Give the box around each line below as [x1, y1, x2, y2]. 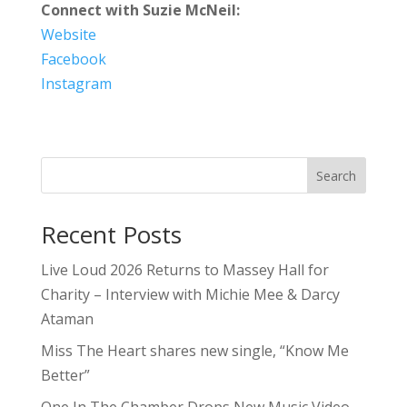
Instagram [40, 73, 112, 94]
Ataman [40, 308, 94, 329]
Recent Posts [40, 217, 182, 251]
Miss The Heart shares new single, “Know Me [40, 340, 349, 361]
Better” [40, 364, 90, 385]
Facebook [40, 48, 106, 69]
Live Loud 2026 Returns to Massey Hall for [40, 259, 329, 280]
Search [316, 166, 357, 184]
